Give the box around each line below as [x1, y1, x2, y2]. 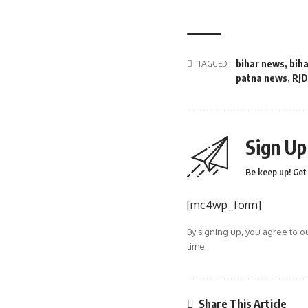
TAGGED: [197, 58, 229, 69]
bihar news [236, 58, 285, 70]
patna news [236, 72, 287, 85]
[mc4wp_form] [187, 198, 261, 212]
